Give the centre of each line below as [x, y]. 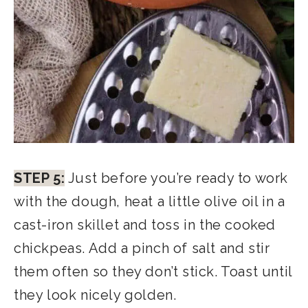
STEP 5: [40, 178]
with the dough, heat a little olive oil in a [150, 202]
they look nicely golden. [95, 295]
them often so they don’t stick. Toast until [153, 272]
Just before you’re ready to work [177, 178]
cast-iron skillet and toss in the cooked [145, 225]
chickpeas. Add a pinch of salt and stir [142, 249]
